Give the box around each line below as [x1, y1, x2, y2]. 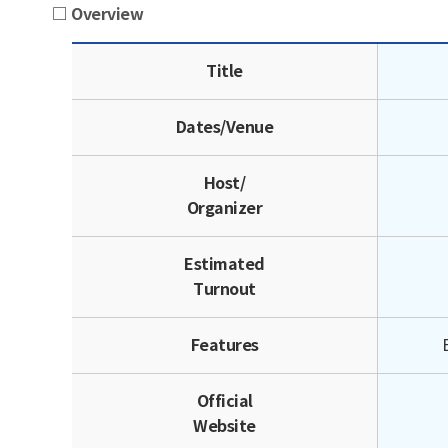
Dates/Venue [175, 117, 274, 138]
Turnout [193, 279, 256, 300]
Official [196, 391, 253, 412]
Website [193, 416, 256, 437]
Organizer [186, 198, 263, 219]
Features [190, 335, 259, 356]
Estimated [184, 254, 265, 275]
